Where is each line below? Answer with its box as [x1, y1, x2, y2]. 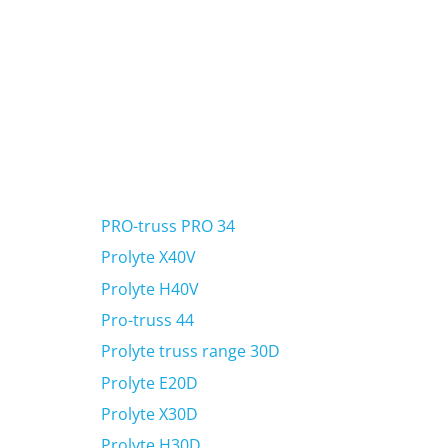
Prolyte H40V [100, 277, 199, 300]
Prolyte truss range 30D [100, 340, 280, 363]
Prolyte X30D [100, 403, 198, 426]
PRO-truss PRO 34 [100, 214, 235, 237]
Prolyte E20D [100, 371, 198, 394]
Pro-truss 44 [100, 308, 194, 331]
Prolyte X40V [100, 246, 196, 269]
